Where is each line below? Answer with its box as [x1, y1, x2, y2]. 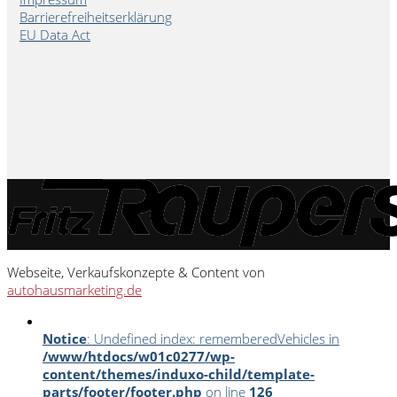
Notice [43, 329, 87, 347]
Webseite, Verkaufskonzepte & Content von [7, 262, 265, 281]
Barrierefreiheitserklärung [19, 7, 172, 26]
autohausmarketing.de [7, 280, 142, 299]
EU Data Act [19, 25, 90, 43]
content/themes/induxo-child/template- [43, 364, 315, 383]
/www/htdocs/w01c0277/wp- [43, 346, 235, 365]
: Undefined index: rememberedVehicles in [87, 329, 339, 347]
